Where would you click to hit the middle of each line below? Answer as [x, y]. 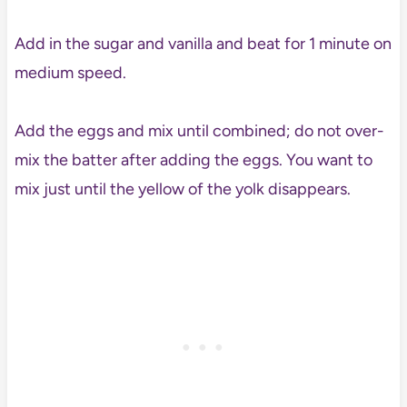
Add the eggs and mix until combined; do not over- [199, 131]
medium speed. [70, 73]
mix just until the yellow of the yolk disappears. [182, 189]
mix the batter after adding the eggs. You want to [193, 160]
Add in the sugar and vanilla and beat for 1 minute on [203, 44]
